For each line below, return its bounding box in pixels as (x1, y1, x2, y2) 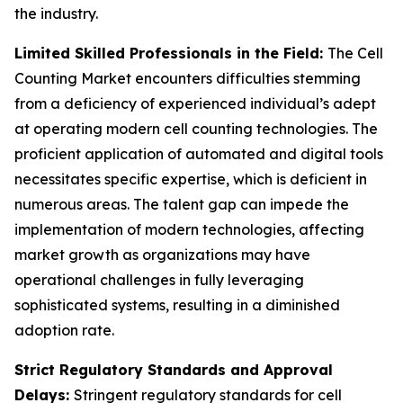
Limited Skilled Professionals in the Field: (14, 44, 327, 62)
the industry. (14, 4, 98, 22)
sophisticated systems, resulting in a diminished (14, 296, 340, 314)
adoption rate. (14, 321, 114, 339)
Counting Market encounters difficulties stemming (14, 69, 361, 87)
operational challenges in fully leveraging (14, 271, 304, 289)
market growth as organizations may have (14, 246, 310, 264)
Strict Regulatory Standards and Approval (14, 361, 333, 379)
